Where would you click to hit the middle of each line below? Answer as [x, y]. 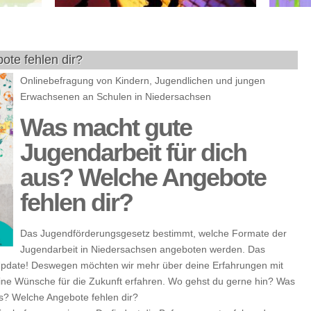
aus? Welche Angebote [143, 177]
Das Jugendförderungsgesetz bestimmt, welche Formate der [153, 233]
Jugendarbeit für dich [133, 152]
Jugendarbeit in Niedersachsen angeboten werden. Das [143, 249]
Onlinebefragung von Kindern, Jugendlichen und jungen [143, 81]
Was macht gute [106, 127]
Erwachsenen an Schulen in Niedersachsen [116, 96]
